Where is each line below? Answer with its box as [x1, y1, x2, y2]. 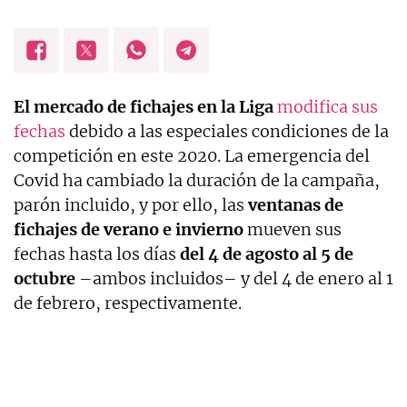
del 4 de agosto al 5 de [180, 243, 353, 265]
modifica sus [277, 96, 378, 118]
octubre [14, 268, 75, 290]
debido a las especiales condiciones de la [65, 121, 389, 143]
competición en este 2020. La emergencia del [14, 145, 370, 167]
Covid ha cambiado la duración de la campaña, [14, 170, 380, 192]
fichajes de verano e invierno [14, 219, 243, 241]
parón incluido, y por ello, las [14, 194, 248, 216]
